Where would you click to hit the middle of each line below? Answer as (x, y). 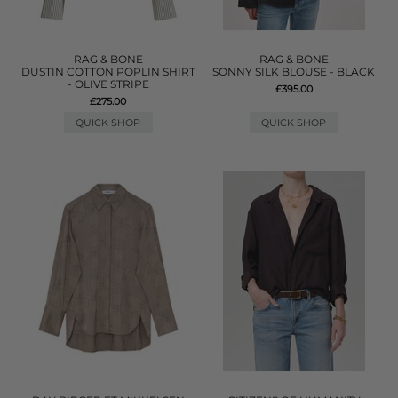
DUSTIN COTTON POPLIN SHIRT (108, 72)
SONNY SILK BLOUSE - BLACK (294, 72)
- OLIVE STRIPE (108, 84)
